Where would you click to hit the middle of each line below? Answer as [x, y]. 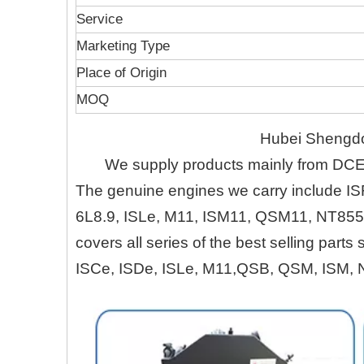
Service [100, 19]
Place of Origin [121, 73]
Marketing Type [123, 46]
